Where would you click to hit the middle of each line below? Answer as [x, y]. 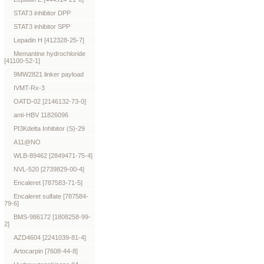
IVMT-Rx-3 [29, 88]
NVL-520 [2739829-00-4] [49, 169]
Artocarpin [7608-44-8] [46, 251]
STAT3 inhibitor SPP [42, 27]
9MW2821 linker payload [49, 74]
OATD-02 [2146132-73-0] [50, 101]
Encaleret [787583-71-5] [48, 183]
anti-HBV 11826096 [41, 115]
